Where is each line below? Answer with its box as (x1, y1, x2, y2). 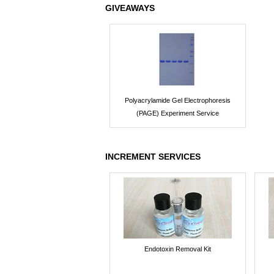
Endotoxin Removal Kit (144, 245, 211, 253)
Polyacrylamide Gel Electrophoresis (124, 96, 231, 104)
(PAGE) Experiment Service (136, 109, 219, 117)
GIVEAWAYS (105, 3, 155, 13)
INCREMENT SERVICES (105, 152, 201, 162)
